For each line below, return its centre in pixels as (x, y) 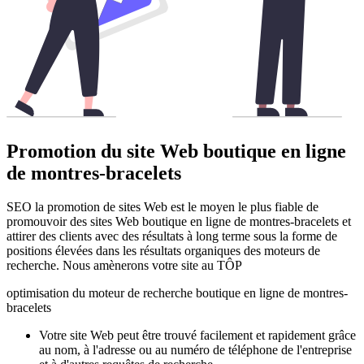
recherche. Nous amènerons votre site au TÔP (124, 266)
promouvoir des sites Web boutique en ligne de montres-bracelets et (179, 222)
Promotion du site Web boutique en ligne (176, 151)
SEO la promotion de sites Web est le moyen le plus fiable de (162, 207)
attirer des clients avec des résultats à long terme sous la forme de (172, 236)
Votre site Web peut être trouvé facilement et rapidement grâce (197, 336)
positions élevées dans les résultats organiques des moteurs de (163, 251)
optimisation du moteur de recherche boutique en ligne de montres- (177, 293)
